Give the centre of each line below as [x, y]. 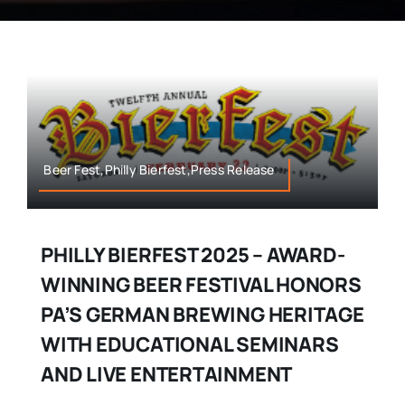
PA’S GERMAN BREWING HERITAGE [202, 315]
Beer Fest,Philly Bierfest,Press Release [159, 170]
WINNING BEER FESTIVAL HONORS [201, 285]
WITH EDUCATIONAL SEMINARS [189, 345]
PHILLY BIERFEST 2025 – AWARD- [193, 255]
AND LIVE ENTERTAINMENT [166, 375]
